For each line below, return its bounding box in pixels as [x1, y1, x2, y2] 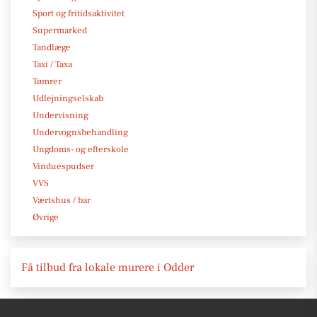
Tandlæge [33, 41, 71, 53]
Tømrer [33, 75, 62, 87]
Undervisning [33, 109, 88, 121]
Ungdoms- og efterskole [33, 143, 129, 155]
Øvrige [33, 211, 59, 223]
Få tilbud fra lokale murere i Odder [21, 260, 194, 275]
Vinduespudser [33, 160, 94, 172]
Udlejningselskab [33, 92, 103, 104]
